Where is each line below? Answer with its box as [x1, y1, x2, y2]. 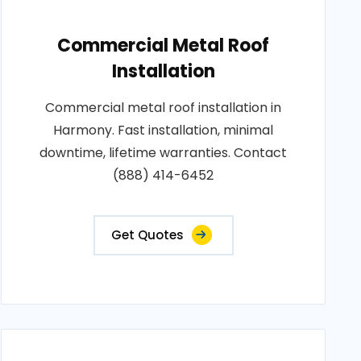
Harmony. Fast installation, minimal [53, 121, 274, 139]
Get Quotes [110, 226, 184, 243]
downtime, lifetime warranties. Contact [39, 143, 288, 162]
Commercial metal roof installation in [45, 98, 282, 117]
